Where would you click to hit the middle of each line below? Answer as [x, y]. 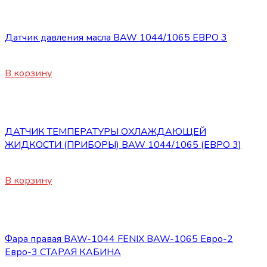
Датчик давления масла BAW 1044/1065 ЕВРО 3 [116, 38]
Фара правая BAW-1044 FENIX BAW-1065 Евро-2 [119, 239]
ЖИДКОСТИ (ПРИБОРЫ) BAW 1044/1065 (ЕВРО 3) [123, 145]
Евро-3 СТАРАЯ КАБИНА [63, 252]
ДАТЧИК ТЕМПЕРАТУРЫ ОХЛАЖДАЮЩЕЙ [105, 132]
